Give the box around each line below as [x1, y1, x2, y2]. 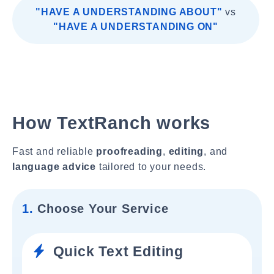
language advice [12, 161, 96, 172]
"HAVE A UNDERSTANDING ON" [53, 21, 218, 32]
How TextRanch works [12, 113, 211, 133]
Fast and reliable [12, 146, 97, 157]
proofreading [96, 146, 163, 157]
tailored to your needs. [96, 161, 207, 172]
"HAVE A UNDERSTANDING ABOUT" [35, 7, 223, 17]
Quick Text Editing [48, 243, 184, 259]
